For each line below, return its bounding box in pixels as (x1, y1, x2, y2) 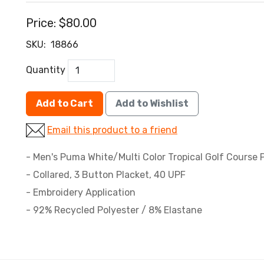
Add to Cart (36, 98, 93, 109)
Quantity (26, 64, 65, 76)
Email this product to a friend (47, 124, 177, 136)
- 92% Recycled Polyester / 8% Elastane (26, 204, 202, 216)
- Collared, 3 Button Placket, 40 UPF (26, 169, 186, 180)
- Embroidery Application (26, 187, 136, 198)
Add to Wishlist (115, 98, 189, 109)
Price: (26, 16, 56, 30)
